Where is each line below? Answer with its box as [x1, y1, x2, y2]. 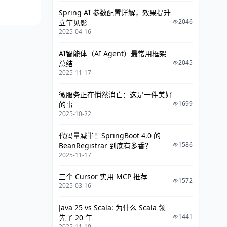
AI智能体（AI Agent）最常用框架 [59, 49, 166, 58]
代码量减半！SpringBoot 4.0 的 [59, 131, 161, 140]
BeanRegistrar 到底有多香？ [59, 141, 152, 150]
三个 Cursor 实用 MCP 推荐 [59, 172, 147, 181]
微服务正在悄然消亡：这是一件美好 [59, 90, 172, 99]
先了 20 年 [59, 213, 92, 222]
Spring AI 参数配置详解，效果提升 [59, 8, 171, 17]
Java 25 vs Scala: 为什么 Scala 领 [59, 203, 166, 212]
